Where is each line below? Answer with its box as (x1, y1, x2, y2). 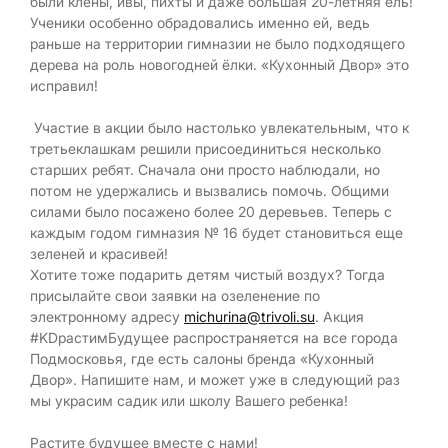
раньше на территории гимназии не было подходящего (30, 35, 405, 52)
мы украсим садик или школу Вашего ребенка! (30, 392, 348, 409)
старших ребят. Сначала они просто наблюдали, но (30, 161, 380, 178)
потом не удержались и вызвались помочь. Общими (30, 182, 389, 199)
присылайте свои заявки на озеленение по (30, 287, 320, 304)
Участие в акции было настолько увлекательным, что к (30, 119, 409, 136)
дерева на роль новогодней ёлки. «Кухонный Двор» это (30, 56, 409, 73)
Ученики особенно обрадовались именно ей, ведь (30, 14, 370, 31)
